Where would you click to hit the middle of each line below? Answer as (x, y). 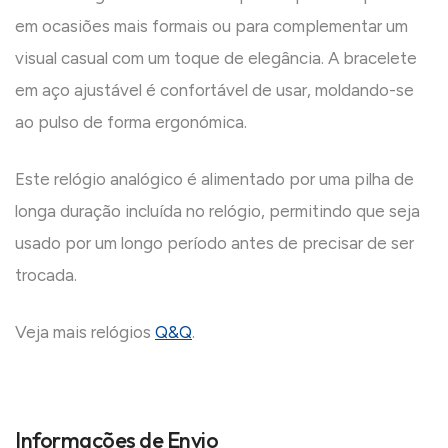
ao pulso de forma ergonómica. (131, 122)
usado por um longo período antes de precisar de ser (214, 243)
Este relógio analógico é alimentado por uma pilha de (214, 179)
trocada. (46, 275)
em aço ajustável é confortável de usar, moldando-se (214, 90)
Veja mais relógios (85, 332)
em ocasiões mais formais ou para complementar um (211, 26)
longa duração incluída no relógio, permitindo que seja (217, 211)
